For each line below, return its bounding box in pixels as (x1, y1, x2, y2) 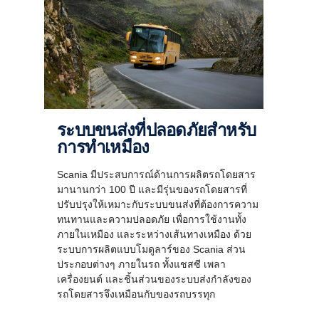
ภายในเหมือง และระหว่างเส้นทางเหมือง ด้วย (57, 228, 251, 240)
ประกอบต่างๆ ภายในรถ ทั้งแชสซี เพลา (57, 258, 226, 270)
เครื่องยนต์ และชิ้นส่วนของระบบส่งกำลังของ (57, 273, 251, 285)
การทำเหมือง (57, 137, 150, 157)
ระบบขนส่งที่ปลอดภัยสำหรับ (57, 120, 66, 140)
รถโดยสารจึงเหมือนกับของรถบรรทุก (57, 288, 218, 300)
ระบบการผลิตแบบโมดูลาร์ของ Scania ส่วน (57, 243, 246, 255)
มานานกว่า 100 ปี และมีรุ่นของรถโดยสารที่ (57, 183, 247, 195)
